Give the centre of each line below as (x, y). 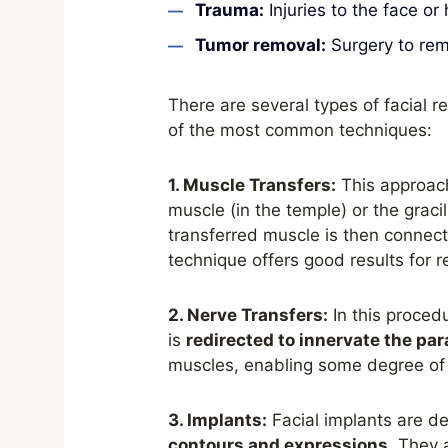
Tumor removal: (260, 45)
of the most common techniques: (299, 130)
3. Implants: (217, 420)
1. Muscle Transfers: (251, 185)
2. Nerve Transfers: (247, 315)
